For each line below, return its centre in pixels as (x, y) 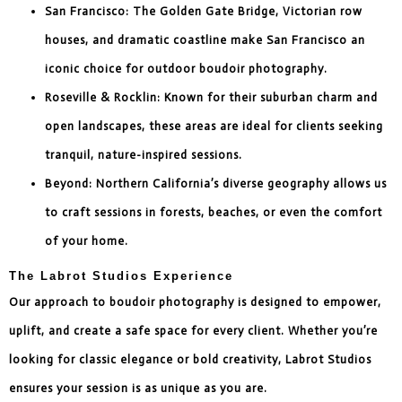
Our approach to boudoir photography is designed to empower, (195, 301)
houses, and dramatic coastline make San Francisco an (205, 39)
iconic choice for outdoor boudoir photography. (186, 68)
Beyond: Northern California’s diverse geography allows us (216, 183)
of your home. (87, 240)
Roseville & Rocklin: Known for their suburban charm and (211, 97)
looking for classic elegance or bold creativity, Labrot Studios (190, 359)
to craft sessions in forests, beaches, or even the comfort (214, 212)
